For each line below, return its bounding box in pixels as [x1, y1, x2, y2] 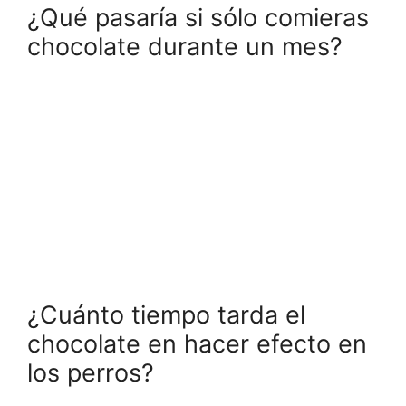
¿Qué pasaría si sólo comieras [27, 3, 369, 34]
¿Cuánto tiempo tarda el [27, 300, 305, 331]
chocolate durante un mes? [27, 32, 343, 63]
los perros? [27, 358, 154, 389]
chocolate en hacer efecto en [27, 329, 367, 360]
